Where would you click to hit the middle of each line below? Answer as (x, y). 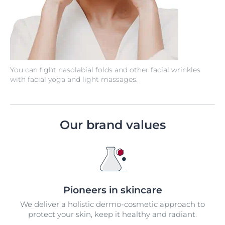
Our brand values (113, 125)
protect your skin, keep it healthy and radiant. (113, 214)
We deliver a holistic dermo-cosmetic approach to (113, 204)
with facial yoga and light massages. (74, 79)
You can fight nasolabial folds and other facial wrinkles (105, 70)
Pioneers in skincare (113, 190)
